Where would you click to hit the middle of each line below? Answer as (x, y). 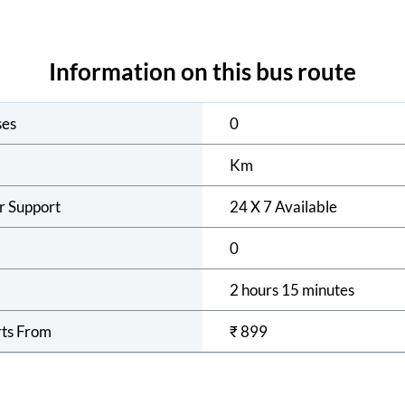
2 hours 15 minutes (292, 289)
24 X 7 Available (283, 206)
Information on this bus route (202, 71)
